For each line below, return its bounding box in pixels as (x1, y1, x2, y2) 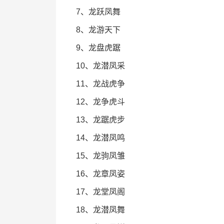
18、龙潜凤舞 (76, 205, 125, 214)
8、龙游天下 (76, 25, 120, 34)
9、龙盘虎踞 (76, 43, 120, 52)
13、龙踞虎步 (76, 115, 125, 124)
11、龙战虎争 (76, 79, 125, 88)
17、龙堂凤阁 (76, 187, 125, 196)
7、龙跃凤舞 (76, 7, 120, 16)
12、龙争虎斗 (76, 97, 125, 106)
